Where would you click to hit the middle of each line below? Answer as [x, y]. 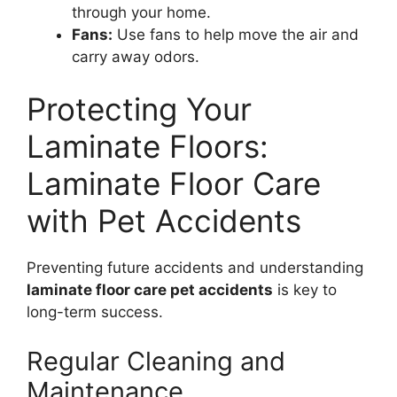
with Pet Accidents [164, 221]
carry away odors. [136, 56]
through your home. [141, 12]
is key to [305, 290]
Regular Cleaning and [156, 361]
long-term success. [95, 312]
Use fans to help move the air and [236, 34]
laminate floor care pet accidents [150, 290]
